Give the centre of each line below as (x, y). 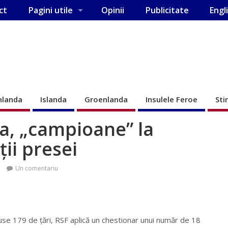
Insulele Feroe (172, 99)
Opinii (113, 10)
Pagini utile (50, 10)
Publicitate (167, 10)
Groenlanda (106, 99)
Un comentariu (37, 168)
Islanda (53, 99)
